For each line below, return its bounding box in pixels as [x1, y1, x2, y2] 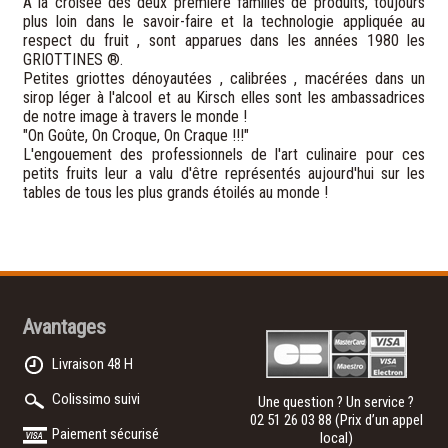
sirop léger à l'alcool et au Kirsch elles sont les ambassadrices [22, 87, 426, 107]
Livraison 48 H [52, 354, 134, 373]
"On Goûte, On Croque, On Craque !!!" [22, 125, 249, 145]
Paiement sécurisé [52, 424, 160, 443]
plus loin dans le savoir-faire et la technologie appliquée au [22, 11, 426, 31]
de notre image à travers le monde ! [22, 106, 247, 126]
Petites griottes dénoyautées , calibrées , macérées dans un [22, 68, 426, 88]
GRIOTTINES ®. [22, 49, 123, 69]
